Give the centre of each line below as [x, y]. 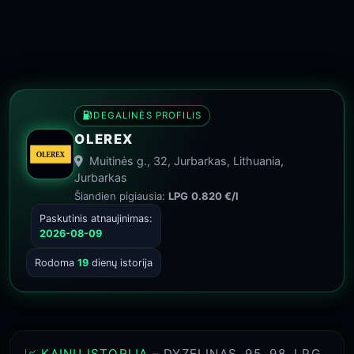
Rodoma [56, 263]
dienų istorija [121, 263]
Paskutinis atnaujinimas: [96, 218]
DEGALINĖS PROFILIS [148, 115]
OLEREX [104, 139]
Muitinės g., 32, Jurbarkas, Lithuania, [185, 161]
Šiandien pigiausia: [122, 196]
